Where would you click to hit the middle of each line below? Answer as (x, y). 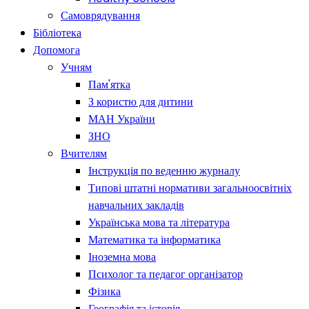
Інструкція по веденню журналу (164, 171)
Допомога (57, 50)
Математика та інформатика (154, 240)
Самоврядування (100, 16)
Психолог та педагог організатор (166, 275)
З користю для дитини (141, 102)
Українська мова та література (159, 223)
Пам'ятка (109, 85)
